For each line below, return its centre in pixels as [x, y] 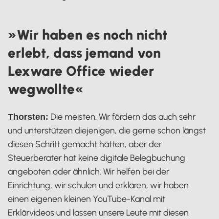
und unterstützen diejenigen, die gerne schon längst [107, 131]
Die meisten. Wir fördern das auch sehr [122, 117]
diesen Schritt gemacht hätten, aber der [85, 144]
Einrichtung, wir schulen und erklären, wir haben [98, 186]
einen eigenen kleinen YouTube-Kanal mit [87, 199]
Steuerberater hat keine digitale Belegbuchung [97, 158]
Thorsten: [28, 117]
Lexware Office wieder [81, 71]
